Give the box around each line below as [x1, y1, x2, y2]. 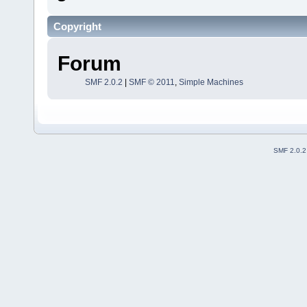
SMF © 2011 [128, 77, 175, 87]
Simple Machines [178, 77, 243, 87]
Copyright [53, 21, 101, 33]
